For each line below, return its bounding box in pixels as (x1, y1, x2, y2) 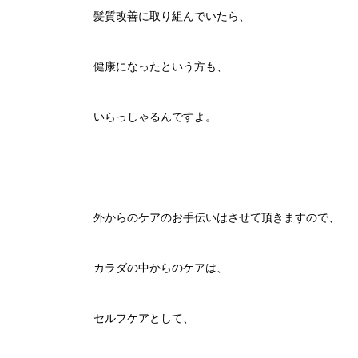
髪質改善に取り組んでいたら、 (93, 8, 250, 23)
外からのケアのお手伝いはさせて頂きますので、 (93, 209, 340, 225)
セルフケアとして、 (93, 310, 194, 325)
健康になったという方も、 (93, 58, 228, 74)
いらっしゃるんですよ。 (93, 109, 217, 124)
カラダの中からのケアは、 (93, 260, 228, 275)
